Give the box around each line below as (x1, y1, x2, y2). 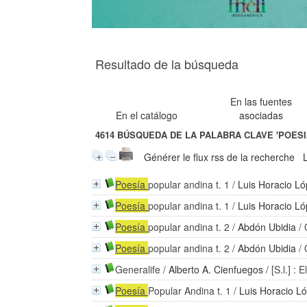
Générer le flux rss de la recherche (144, 150, 295, 164)
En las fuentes (230, 95, 293, 108)
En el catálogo (116, 108, 178, 122)
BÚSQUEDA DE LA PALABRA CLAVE (114, 128, 277, 142)
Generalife (115, 262, 161, 276)
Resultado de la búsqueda (95, 55, 239, 73)
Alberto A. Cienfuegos (169, 262, 264, 276)
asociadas (239, 108, 284, 122)
